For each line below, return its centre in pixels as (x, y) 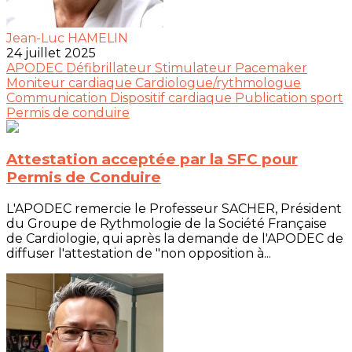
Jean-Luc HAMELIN (67, 38)
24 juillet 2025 (51, 53)
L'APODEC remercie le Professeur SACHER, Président (174, 209)
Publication (273, 97)
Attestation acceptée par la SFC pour (152, 159)
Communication (58, 97)
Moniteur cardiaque (71, 82)
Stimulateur (195, 68)
